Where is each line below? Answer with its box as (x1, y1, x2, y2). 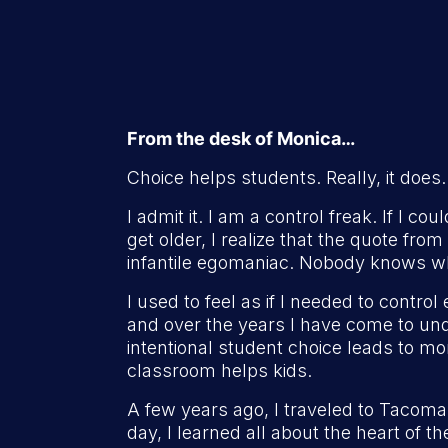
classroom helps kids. (127, 360, 312, 381)
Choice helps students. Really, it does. (127, 167, 446, 188)
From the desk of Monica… (127, 128, 355, 149)
